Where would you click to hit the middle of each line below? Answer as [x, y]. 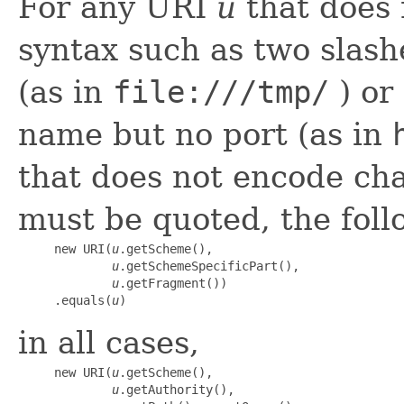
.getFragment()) [173, 283]
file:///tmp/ [221, 92]
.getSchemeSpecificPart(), [209, 266]
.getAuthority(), [177, 389]
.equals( [65, 300]
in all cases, [109, 342]
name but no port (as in [205, 134]
